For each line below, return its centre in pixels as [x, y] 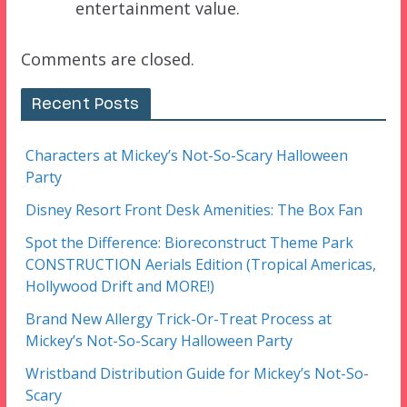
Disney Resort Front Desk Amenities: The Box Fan [194, 210]
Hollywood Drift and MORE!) [119, 287]
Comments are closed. [107, 60]
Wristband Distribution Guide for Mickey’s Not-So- [197, 374]
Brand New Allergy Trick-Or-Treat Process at [178, 319]
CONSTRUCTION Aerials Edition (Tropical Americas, [200, 265]
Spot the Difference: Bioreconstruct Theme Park [189, 243]
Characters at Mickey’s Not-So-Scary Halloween [186, 156]
